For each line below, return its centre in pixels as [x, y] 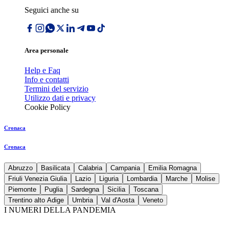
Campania [125, 168]
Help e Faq [42, 71]
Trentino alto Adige [36, 200]
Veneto [153, 200]
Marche [177, 179]
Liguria [109, 179]
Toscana [146, 190]
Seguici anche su [52, 10]
